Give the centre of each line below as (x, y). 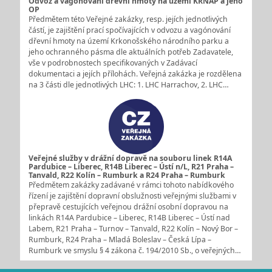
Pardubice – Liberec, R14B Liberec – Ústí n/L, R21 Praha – (131, 166)
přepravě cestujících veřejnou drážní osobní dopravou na (128, 206)
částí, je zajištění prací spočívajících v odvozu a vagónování (129, 30)
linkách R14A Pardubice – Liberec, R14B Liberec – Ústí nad (129, 217)
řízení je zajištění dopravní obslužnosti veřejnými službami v (132, 195)
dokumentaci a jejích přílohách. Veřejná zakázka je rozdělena (135, 73)
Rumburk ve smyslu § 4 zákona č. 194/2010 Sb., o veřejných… (134, 250)
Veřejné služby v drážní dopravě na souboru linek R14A (130, 158)
